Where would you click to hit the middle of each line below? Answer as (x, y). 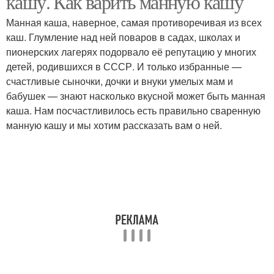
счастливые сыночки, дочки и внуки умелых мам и (120, 81)
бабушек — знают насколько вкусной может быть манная (136, 96)
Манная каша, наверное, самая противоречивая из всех (134, 22)
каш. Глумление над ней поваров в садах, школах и (123, 37)
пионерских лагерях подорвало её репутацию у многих (131, 52)
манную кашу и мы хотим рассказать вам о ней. (114, 125)
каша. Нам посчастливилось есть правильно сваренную (133, 110)
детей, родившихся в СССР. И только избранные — (124, 66)
